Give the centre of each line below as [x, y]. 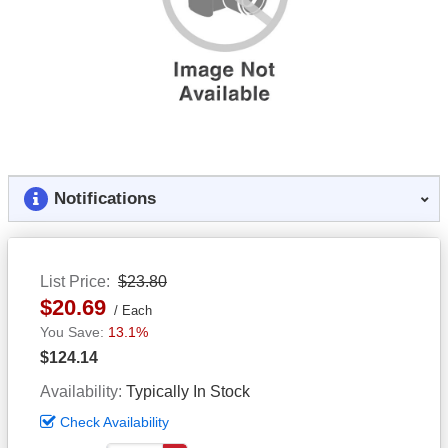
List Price [73, 281]
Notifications [105, 198]
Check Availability [114, 421]
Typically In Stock [188, 391]
